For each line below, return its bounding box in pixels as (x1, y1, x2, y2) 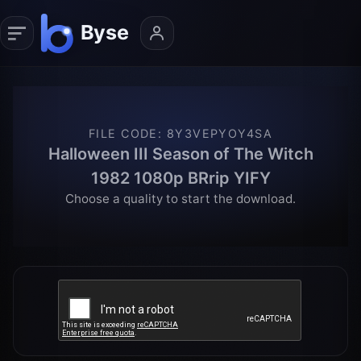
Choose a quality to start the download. (65, 190, 296, 206)
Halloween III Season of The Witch (48, 143, 313, 164)
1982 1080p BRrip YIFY (90, 168, 271, 188)
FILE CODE (88, 126, 158, 140)
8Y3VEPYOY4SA (166, 126, 273, 140)
